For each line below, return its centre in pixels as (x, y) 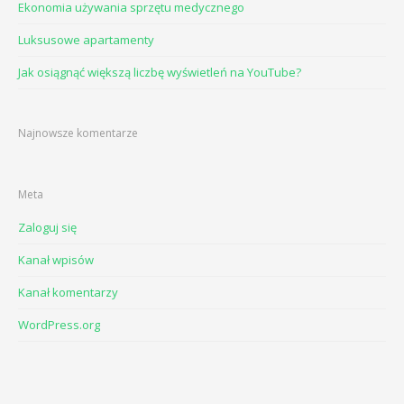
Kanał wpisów (56, 260)
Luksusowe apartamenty (86, 40)
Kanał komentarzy (68, 292)
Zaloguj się (47, 227)
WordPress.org (59, 325)
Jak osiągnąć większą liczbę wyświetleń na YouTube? (160, 72)
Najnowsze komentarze (78, 133)
